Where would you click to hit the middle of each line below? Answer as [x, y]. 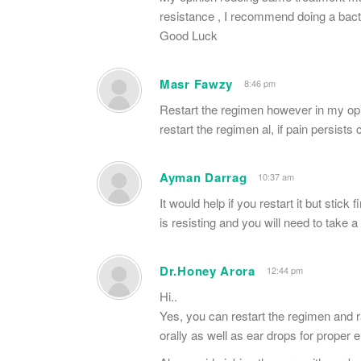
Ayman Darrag [203, 177]
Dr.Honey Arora [207, 270]
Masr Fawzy [196, 83]
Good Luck [189, 35]
